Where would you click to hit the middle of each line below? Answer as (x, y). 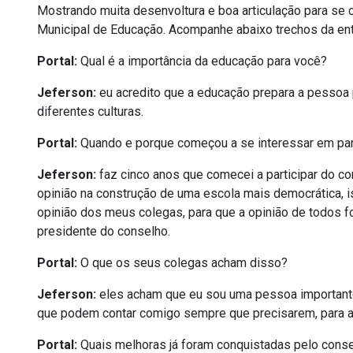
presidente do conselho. (104, 231)
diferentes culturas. (90, 111)
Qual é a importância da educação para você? (204, 61)
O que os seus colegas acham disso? (182, 263)
